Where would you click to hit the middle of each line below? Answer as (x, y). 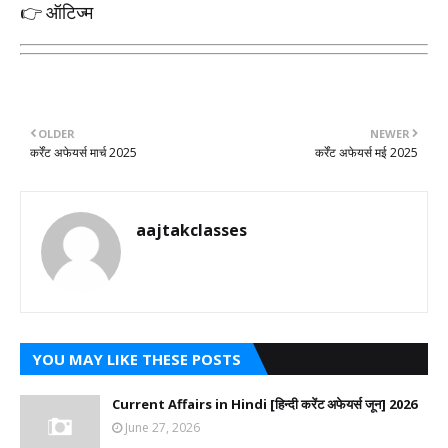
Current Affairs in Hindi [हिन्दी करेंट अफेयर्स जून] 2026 (264, 404)
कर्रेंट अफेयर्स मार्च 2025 (83, 152)
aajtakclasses (191, 230)
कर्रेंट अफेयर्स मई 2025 (366, 152)
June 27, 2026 (162, 427)
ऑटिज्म (69, 13)
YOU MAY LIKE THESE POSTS (136, 359)
